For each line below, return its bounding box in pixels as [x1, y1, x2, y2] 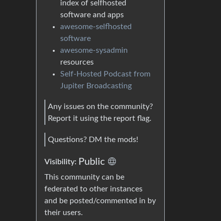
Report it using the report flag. [48, 114, 151, 122]
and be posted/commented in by [44, 196, 156, 205]
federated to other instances [44, 184, 143, 193]
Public [78, 156, 105, 167]
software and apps [60, 11, 124, 19]
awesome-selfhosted [60, 23, 132, 31]
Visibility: [44, 157, 78, 166]
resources [60, 58, 94, 67]
